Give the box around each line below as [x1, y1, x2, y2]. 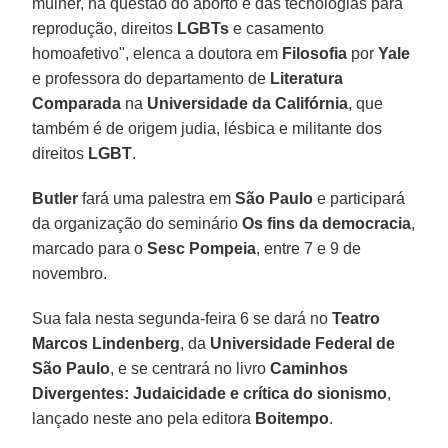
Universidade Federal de [210, 335, 396, 353]
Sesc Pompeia [147, 240, 257, 258]
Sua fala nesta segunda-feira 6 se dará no [32, 310, 333, 328]
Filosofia [282, 45, 348, 63]
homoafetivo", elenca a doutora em [32, 45, 283, 63]
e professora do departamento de [32, 70, 271, 88]
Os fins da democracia [242, 215, 412, 233]
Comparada [32, 95, 122, 113]
